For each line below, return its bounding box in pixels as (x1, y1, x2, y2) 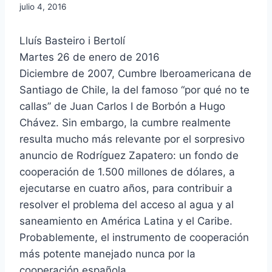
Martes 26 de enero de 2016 (19, 50, 160, 63)
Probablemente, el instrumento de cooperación (19, 231, 249, 243)
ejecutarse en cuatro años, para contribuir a (19, 182, 233, 194)
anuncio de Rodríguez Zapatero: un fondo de (19, 149, 239, 161)
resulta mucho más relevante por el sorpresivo (19, 132, 245, 145)
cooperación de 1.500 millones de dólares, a (19, 165, 235, 178)
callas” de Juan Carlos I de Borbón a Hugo (19, 100, 225, 112)
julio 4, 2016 (19, 1, 66, 12)
